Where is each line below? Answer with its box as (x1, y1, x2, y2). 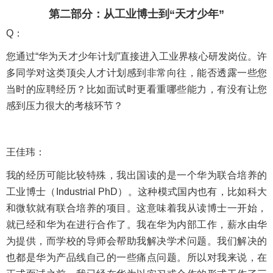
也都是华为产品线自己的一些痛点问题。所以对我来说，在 (6, 252, 267, 263)
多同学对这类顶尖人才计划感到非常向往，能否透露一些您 (6, 67, 267, 78)
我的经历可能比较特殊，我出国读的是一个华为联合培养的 (6, 169, 267, 180)
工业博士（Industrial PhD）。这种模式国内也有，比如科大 (6, 186, 267, 197)
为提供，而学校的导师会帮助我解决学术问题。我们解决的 (6, 235, 267, 246)
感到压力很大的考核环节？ (6, 100, 123, 111)
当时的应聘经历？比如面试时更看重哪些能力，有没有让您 (6, 83, 267, 94)
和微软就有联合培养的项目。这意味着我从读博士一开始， (6, 202, 267, 213)
